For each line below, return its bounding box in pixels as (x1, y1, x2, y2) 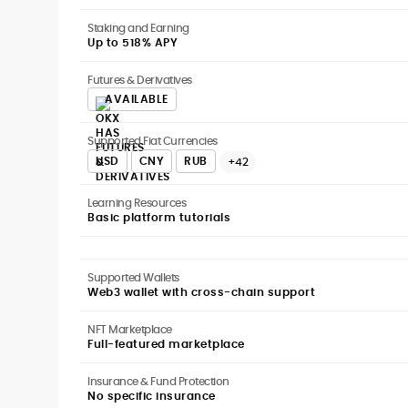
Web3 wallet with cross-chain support (87, 284, 315, 300)
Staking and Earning (87, 20, 189, 36)
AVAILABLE (105, 91, 168, 107)
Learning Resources (87, 195, 186, 210)
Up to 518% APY (87, 35, 178, 50)
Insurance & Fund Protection (87, 373, 229, 389)
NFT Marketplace (87, 321, 172, 337)
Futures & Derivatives (87, 72, 192, 87)
